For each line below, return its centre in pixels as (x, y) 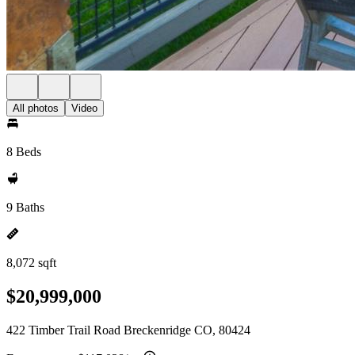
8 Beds (24, 152)
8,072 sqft (31, 263)
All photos (36, 108)
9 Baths (25, 207)
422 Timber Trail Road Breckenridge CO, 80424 (128, 330)
